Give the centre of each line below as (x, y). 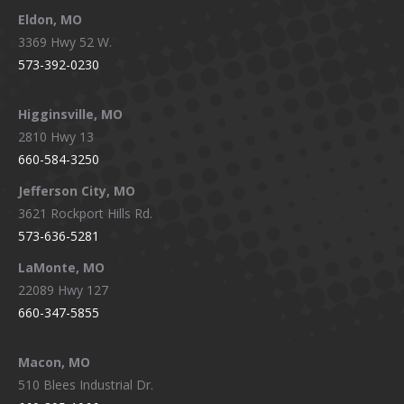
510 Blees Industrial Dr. (86, 385)
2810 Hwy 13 (56, 137)
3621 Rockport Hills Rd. (85, 214)
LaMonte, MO (61, 268)
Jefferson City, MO (77, 191)
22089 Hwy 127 (63, 290)
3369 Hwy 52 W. (65, 42)
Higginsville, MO (70, 115)
